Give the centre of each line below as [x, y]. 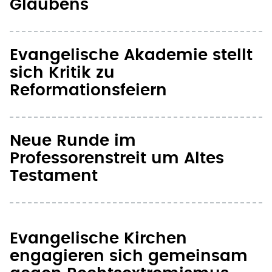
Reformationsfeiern [88, 91]
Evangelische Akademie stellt [131, 56]
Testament [54, 176]
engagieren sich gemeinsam [129, 257]
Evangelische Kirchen [98, 239]
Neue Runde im [73, 141]
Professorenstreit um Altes [117, 159]
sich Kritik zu [62, 73]
